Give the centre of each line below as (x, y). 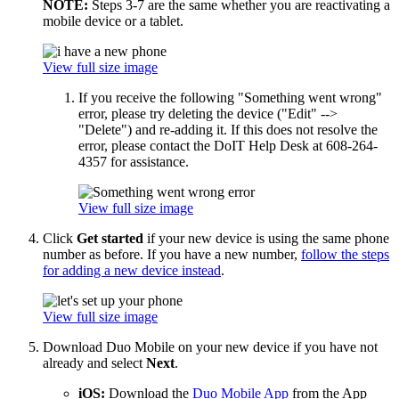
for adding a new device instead (132, 270)
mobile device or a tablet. (113, 21)
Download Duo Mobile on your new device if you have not (210, 347)
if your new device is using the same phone (266, 238)
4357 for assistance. (134, 162)
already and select (94, 363)
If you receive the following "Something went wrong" (230, 98)
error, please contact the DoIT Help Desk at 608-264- (228, 146)
